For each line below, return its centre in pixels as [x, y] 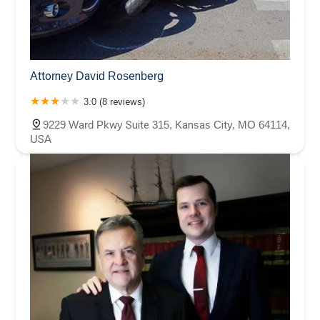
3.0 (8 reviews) [114, 101]
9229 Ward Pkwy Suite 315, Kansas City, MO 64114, [166, 124]
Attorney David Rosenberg [97, 76]
